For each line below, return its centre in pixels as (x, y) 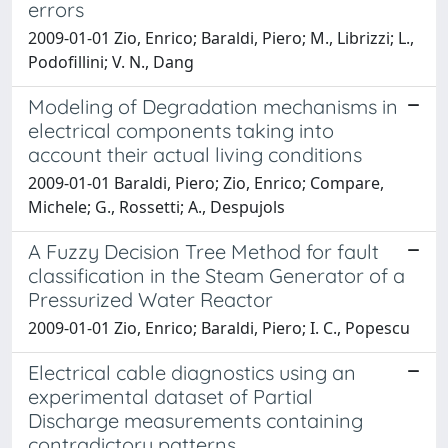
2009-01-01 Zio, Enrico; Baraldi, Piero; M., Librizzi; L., (221, 38)
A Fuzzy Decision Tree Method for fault (203, 251)
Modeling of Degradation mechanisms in (213, 106)
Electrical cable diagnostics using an (192, 372)
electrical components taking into (181, 130)
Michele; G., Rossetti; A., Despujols (156, 207)
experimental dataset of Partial (170, 396)
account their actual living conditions (195, 154)
